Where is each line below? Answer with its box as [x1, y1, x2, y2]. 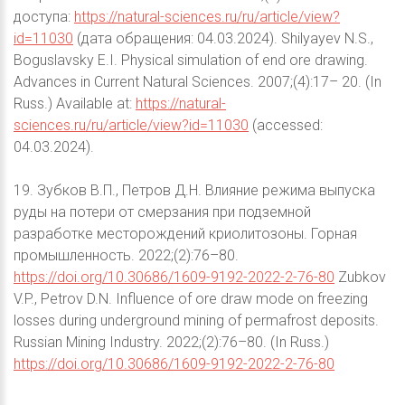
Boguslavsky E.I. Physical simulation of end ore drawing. [14, 52, 368, 70]
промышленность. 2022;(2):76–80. [14, 247, 239, 265]
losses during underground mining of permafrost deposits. [14, 312, 379, 330]
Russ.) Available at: [14, 95, 136, 113]
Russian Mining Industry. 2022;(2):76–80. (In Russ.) [14, 334, 329, 352]
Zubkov [334, 268, 386, 287]
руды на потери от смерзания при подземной [14, 203, 311, 221]
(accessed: [249, 117, 323, 135]
